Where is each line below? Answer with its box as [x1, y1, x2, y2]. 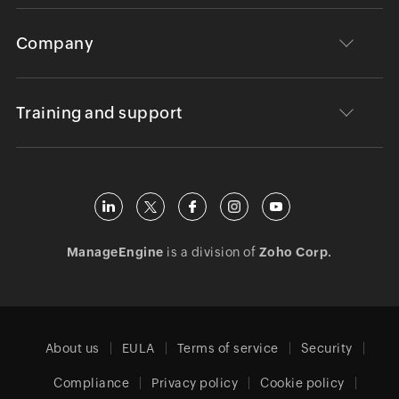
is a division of [163, 245, 259, 259]
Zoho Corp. [258, 245, 332, 259]
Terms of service [176, 341, 279, 355]
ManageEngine [66, 245, 164, 259]
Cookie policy [260, 376, 345, 390]
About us [45, 341, 100, 355]
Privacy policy [151, 376, 239, 390]
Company [15, 34, 94, 53]
